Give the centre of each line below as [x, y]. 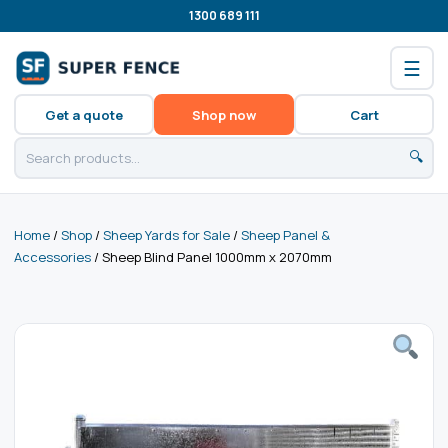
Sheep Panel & [285, 235]
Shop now [224, 114]
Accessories [52, 257]
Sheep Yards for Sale [166, 235]
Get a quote [84, 114]
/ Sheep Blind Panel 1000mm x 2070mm [211, 257]
